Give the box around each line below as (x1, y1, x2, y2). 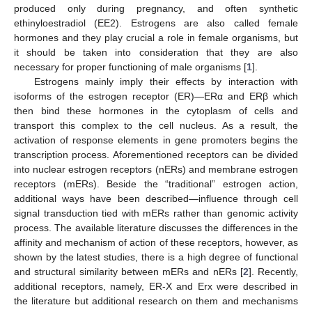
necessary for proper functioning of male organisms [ (14, 61, 247, 72)
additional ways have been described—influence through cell (14, 193, 298, 204)
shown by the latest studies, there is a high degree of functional (14, 251, 298, 263)
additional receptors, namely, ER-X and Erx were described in (14, 281, 298, 292)
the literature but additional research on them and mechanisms (14, 295, 298, 306)
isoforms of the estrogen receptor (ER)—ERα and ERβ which (14, 91, 298, 102)
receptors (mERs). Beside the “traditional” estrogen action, (14, 178, 298, 189)
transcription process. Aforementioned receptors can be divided (14, 149, 298, 160)
